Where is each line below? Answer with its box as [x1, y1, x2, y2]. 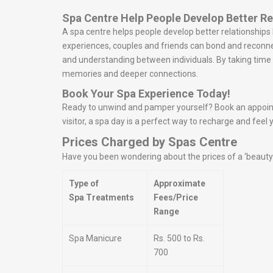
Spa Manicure [69, 233, 122, 243]
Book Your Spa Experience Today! [62, 87, 230, 100]
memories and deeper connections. [62, 69, 198, 79]
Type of [69, 179, 99, 188]
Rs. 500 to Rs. [154, 233, 205, 243]
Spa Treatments [69, 193, 134, 202]
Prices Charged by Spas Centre [62, 135, 237, 149]
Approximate [154, 179, 205, 188]
